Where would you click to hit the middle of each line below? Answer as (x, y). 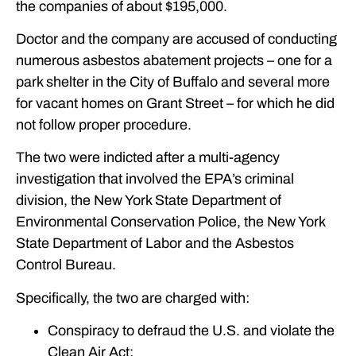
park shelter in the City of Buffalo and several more (173, 82)
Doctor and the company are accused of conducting (176, 39)
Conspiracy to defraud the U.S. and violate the (191, 331)
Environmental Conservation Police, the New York (170, 222)
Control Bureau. (66, 265)
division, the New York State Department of (149, 201)
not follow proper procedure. (104, 125)
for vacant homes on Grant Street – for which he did (175, 104)
